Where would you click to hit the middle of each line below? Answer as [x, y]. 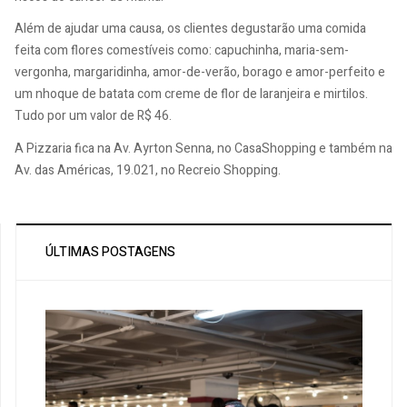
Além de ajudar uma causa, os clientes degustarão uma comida [190, 29]
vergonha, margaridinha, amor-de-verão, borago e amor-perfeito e [200, 72]
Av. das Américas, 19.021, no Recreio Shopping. [148, 170]
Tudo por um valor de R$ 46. [93, 116]
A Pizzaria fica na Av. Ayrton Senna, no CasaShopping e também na [203, 148]
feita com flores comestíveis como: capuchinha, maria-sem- [182, 50]
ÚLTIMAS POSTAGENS [110, 252]
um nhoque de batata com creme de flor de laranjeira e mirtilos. [191, 94]
